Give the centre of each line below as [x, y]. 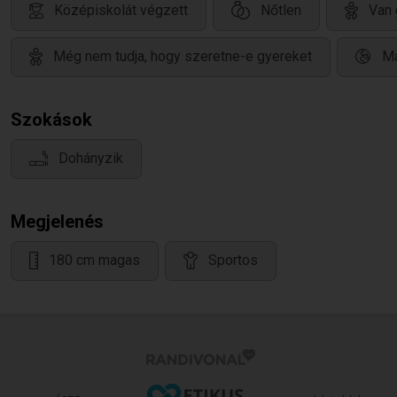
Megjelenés [57, 222]
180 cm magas [94, 261]
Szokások [51, 120]
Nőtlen [281, 11]
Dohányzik [91, 159]
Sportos [233, 261]
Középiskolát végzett [121, 11]
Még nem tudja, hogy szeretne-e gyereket [183, 57]
